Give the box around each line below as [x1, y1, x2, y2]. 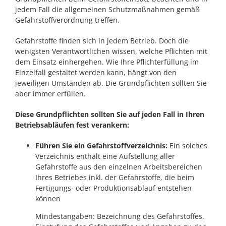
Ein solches [167, 140, 207, 150]
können [35, 193, 61, 203]
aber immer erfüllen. [15, 88, 86, 98]
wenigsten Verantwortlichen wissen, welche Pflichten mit [15, 46, 207, 56]
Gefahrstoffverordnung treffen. [15, 15, 120, 25]
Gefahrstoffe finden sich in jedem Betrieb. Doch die [15, 35, 189, 45]
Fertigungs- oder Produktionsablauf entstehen [35, 183, 192, 193]
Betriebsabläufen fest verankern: [15, 120, 129, 130]
